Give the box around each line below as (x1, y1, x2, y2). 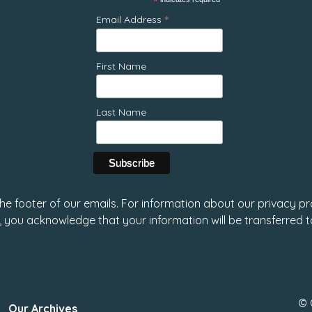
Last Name (96, 106, 146, 118)
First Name (96, 60, 146, 72)
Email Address (96, 13, 164, 26)
